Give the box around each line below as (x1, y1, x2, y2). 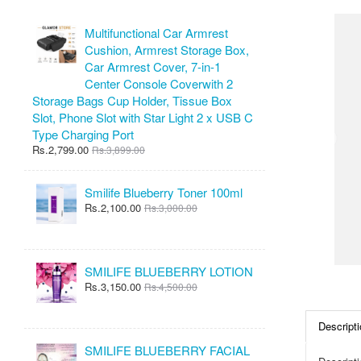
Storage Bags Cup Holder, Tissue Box (32, 92, 232, 109)
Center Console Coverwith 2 (85, 75, 233, 92)
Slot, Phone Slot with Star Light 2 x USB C (32, 109, 253, 126)
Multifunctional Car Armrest (85, 24, 228, 41)
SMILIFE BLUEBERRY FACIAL (85, 342, 250, 359)
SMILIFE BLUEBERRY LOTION (85, 263, 253, 280)
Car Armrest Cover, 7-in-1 (85, 58, 221, 75)
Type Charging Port (32, 126, 134, 143)
